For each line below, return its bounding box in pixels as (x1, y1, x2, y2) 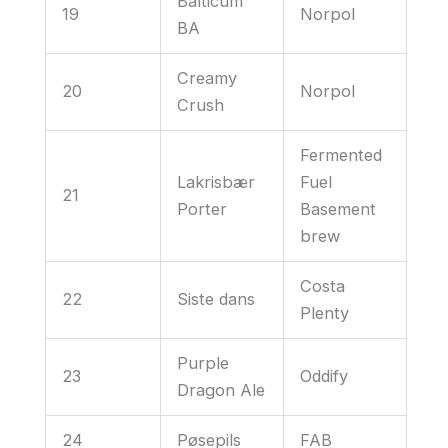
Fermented (300, 144, 383, 165)
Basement (300, 198, 377, 219)
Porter (177, 198, 228, 219)
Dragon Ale (177, 379, 266, 400)
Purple (177, 352, 230, 373)
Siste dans (177, 288, 256, 309)
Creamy (177, 67, 238, 88)
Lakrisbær (177, 171, 256, 192)
